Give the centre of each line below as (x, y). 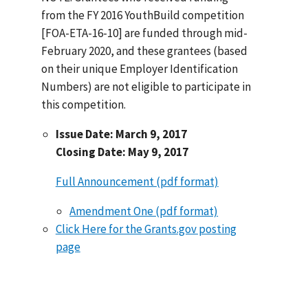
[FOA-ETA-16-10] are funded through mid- (145, 33)
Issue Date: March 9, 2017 (121, 134)
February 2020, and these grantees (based (145, 51)
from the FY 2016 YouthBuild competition (143, 15)
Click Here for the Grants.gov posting (146, 229)
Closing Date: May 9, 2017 (122, 152)
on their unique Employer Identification (140, 68)
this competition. (84, 104)
